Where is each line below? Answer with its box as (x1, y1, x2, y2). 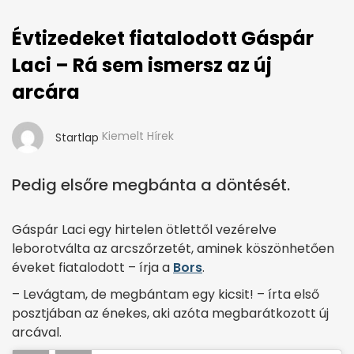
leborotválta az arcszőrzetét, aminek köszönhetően (12, 239, 334, 258)
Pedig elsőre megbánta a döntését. (12, 174, 290, 196)
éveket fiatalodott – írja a (12, 258, 173, 277)
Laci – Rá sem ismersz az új (12, 52, 272, 78)
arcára (12, 79, 80, 105)
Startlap (55, 130, 99, 145)
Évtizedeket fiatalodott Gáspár (12, 25, 314, 51)
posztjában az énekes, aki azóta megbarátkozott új (12, 304, 329, 322)
